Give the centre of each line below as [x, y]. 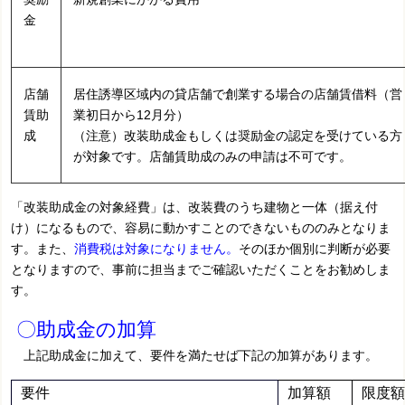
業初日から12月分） [132, 114]
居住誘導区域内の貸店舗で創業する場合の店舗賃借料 [226, 94]
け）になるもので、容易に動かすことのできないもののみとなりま [201, 227]
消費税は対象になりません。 [157, 248]
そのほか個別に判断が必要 [315, 248]
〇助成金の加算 [84, 329]
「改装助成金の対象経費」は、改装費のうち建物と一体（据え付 [195, 207]
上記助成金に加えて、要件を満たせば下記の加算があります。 [195, 355]
